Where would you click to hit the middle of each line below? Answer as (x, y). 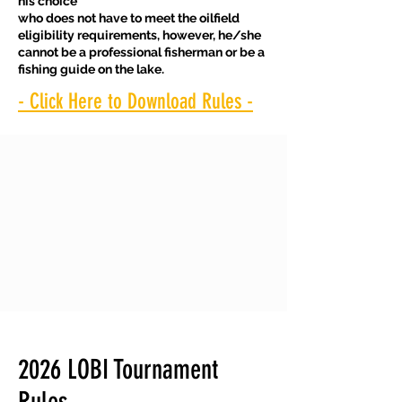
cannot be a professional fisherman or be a (141, 52)
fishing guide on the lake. (91, 69)
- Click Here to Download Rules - (135, 101)
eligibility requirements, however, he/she (140, 35)
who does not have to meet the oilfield (129, 18)
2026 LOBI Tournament (118, 370)
